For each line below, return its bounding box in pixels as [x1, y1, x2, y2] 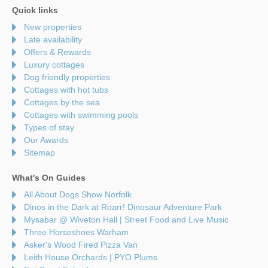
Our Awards [24, 135, 68, 145]
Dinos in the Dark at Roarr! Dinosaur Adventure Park [24, 202, 222, 212]
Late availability [24, 34, 82, 44]
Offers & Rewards [24, 47, 91, 57]
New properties [24, 22, 81, 32]
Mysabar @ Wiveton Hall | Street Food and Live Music [24, 214, 229, 224]
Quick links [12, 5, 58, 15]
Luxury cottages [24, 59, 84, 69]
